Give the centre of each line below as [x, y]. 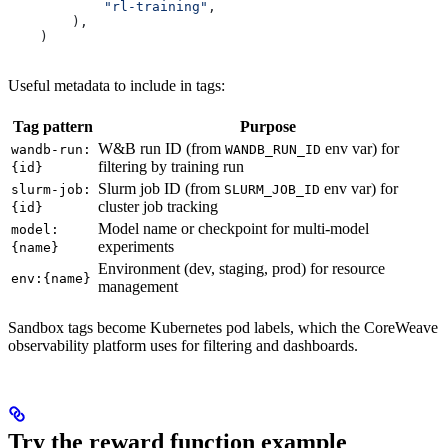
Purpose [267, 126]
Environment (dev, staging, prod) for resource [241, 268]
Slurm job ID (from [161, 188]
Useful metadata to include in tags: [116, 85]
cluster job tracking [158, 206]
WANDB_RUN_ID [273, 149]
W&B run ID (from [161, 148]
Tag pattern [52, 126]
